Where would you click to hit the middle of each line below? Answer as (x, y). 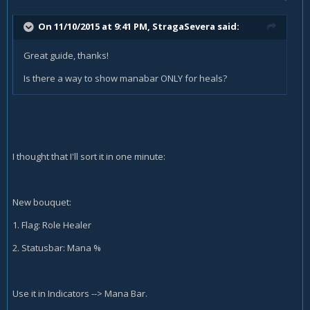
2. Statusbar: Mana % (57, 248)
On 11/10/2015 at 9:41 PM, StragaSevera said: (139, 27)
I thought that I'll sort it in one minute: (89, 157)
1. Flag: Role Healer (52, 225)
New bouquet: (42, 202)
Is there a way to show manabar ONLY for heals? (125, 79)
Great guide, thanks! (66, 56)
